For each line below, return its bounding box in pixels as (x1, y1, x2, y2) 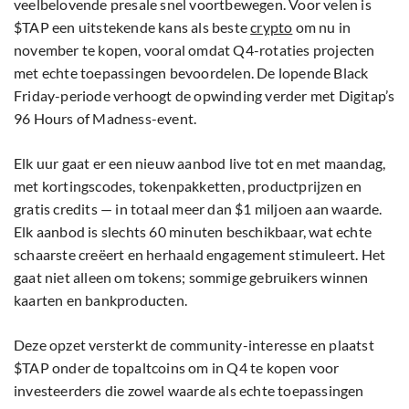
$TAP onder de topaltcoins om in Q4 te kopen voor (14, 182, 340, 200)
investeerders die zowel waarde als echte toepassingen (14, 204, 364, 223)
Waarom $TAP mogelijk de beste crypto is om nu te (14, 288, 370, 308)
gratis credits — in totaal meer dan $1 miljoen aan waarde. (14, 23, 383, 41)
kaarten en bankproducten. (14, 114, 187, 132)
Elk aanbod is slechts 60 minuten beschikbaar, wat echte (14, 46, 372, 64)
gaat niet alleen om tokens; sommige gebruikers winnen (14, 91, 369, 110)
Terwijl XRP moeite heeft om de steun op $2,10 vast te (14, 344, 359, 362)
